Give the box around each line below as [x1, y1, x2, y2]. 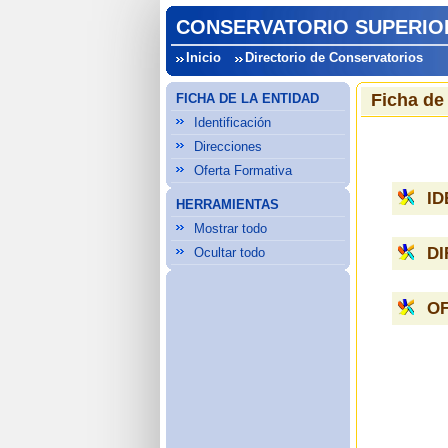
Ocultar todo [194, 245, 266, 260]
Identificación [194, 115, 272, 130]
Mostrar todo [194, 221, 268, 236]
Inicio [186, 50, 222, 65]
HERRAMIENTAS [176, 197, 280, 212]
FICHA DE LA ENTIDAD [176, 91, 320, 106]
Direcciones [194, 139, 263, 154]
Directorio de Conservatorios [245, 50, 424, 65]
